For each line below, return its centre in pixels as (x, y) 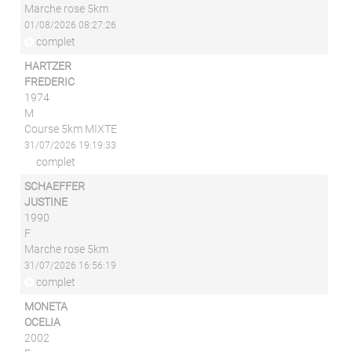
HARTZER (48, 66)
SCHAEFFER (55, 186)
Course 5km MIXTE (71, 129)
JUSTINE (46, 202)
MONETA (46, 306)
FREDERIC (50, 82)
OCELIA (43, 322)
